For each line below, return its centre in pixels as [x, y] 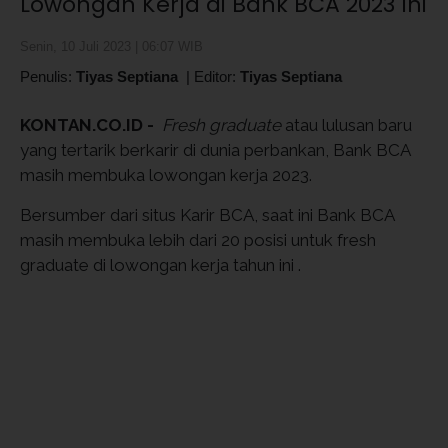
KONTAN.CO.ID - [91, 125]
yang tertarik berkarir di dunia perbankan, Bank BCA [215, 150]
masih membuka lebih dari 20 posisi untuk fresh [198, 240]
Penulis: [48, 76]
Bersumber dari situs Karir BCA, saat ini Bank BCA [207, 215]
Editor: [217, 76]
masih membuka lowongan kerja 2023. [166, 175]
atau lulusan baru [346, 125]
